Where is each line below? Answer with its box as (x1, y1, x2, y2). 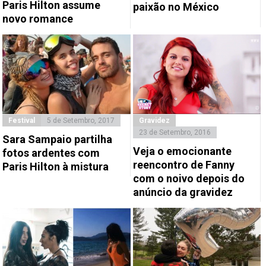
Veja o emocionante (132, 145, 232, 158)
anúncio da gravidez (132, 186, 233, 199)
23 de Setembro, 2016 (138, 128, 211, 137)
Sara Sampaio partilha (2, 133, 113, 146)
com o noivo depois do (132, 172, 245, 185)
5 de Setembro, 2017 (47, 116, 115, 125)
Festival (8, 116, 36, 125)
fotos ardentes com (2, 147, 100, 160)
